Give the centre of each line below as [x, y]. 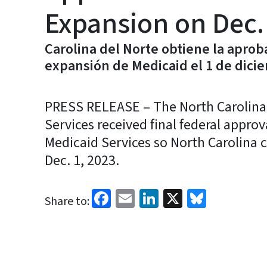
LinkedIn [193, 197]
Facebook [149, 197]
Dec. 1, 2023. [82, 161]
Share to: [67, 201]
